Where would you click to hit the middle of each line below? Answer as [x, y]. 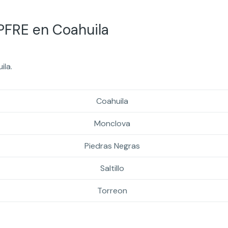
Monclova [112, 124]
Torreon [112, 191]
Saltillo [112, 168]
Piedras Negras [112, 146]
